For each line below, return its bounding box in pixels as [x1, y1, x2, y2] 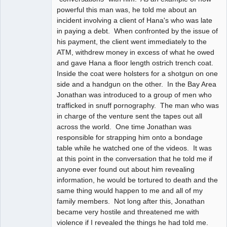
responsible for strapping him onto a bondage [57, 133, 203, 141]
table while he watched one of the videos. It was [57, 143, 212, 152]
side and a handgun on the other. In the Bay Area [57, 80, 216, 88]
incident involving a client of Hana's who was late [57, 16, 212, 24]
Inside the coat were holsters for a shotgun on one [57, 69, 218, 78]
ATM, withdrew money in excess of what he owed [57, 48, 214, 56]
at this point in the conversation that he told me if [57, 154, 212, 163]
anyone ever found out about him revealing [57, 165, 195, 173]
